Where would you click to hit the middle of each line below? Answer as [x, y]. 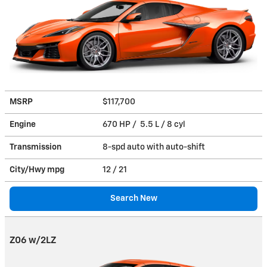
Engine [23, 124]
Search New [133, 198]
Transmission [35, 147]
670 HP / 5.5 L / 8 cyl [145, 124]
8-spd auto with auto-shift [155, 147]
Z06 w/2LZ [33, 240]
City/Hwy [28, 170]
